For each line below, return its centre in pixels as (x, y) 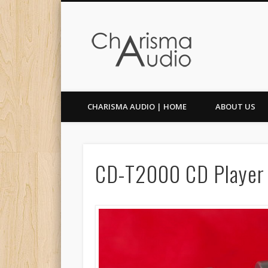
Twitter (90, 44)
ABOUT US (235, 106)
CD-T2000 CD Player (179, 173)
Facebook (71, 44)
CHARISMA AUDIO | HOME (137, 106)
